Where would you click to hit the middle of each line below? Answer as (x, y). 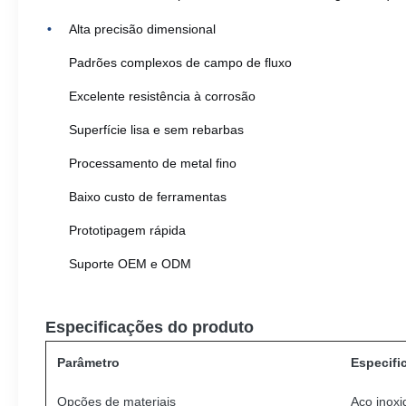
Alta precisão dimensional (142, 29)
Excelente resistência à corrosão (162, 96)
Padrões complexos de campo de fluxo (180, 63)
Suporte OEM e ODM (130, 264)
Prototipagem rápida (127, 230)
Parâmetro (88, 362)
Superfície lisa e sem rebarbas (156, 130)
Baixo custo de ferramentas (148, 197)
